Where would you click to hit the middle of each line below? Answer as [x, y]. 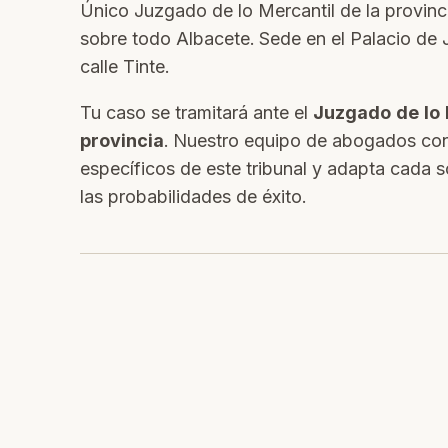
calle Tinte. [124, 66]
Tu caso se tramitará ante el [196, 112]
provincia [122, 140]
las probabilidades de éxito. [193, 196]
